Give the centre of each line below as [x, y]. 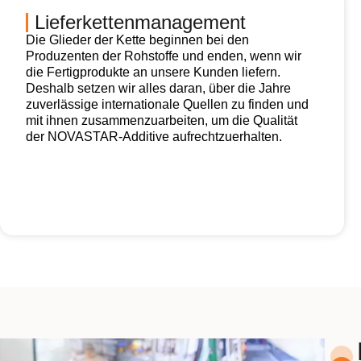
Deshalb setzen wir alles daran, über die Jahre [158, 88]
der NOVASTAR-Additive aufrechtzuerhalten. [154, 137]
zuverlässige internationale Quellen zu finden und [167, 104]
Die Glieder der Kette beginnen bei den [137, 40]
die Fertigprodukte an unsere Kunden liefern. [153, 72]
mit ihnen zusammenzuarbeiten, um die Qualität [162, 120]
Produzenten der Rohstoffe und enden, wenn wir [164, 56]
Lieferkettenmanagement [140, 22]
